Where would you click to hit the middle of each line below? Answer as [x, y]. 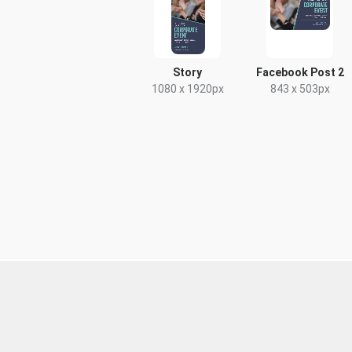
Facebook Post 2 [300, 72]
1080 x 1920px [187, 89]
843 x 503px [300, 89]
